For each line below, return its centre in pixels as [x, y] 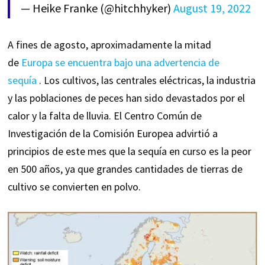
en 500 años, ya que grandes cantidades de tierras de [125, 169]
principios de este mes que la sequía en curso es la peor [129, 151]
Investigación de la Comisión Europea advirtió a [112, 134]
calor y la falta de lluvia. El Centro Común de [104, 116]
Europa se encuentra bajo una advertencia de [120, 63]
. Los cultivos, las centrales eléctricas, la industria [146, 80]
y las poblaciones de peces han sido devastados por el [126, 98]
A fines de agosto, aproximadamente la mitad [109, 45]
